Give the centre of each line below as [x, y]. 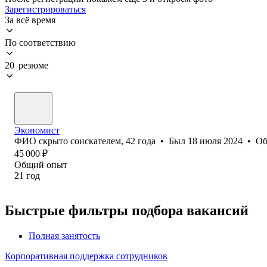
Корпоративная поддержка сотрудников [86, 256]
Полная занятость [64, 235]
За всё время [30, 20]
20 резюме [27, 65]
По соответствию [40, 42]
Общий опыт [41, 164]
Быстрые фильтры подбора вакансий [127, 210]
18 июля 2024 [215, 141]
